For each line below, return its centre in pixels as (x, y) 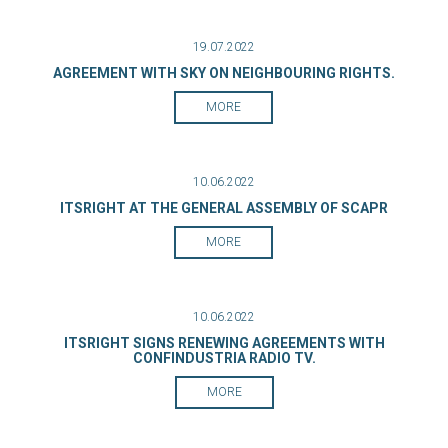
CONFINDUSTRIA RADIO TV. (224, 358)
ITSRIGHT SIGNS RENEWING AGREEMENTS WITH (224, 343)
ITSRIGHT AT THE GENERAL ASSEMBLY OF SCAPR (223, 208)
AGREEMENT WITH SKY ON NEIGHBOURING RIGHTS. (223, 73)
